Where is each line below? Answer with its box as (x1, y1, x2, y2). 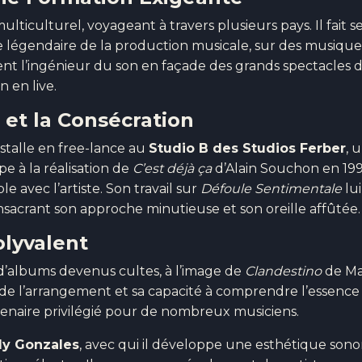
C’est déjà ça (133, 161, 212, 177)
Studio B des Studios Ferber (149, 141, 346, 157)
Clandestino (245, 263, 322, 280)
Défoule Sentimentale (200, 181, 342, 197)
